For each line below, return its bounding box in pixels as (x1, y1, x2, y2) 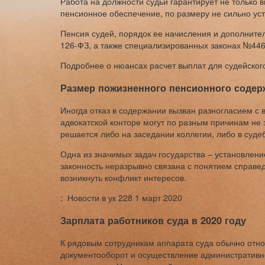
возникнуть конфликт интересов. (60, 172, 186, 184)
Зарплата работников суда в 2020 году (60, 213, 246, 227)
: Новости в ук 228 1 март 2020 (60, 192, 182, 204)
